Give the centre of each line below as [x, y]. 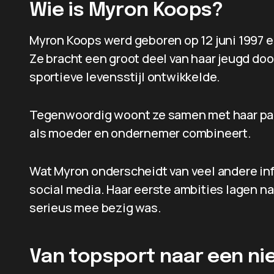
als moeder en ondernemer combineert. [140, 133]
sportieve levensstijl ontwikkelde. [125, 77]
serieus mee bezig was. [95, 208]
